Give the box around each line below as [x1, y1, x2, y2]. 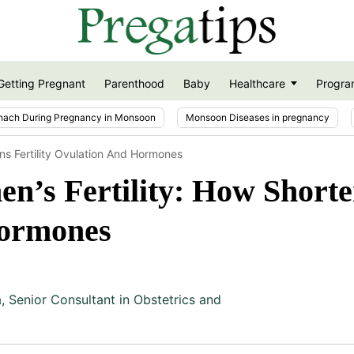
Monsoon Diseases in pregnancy [186, 111, 330, 123]
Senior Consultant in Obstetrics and [9, 291, 221, 307]
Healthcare [228, 77, 285, 91]
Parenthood [104, 77, 164, 91]
